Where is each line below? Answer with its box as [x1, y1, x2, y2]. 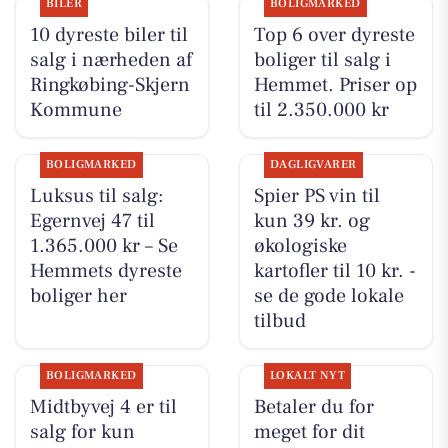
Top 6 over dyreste [253, 22, 415, 49]
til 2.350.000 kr [253, 97, 389, 124]
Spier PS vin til [253, 183, 380, 210]
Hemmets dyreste [29, 258, 182, 285]
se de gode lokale [253, 283, 404, 310]
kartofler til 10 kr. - [253, 258, 416, 285]
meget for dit [253, 419, 365, 446]
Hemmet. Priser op [253, 72, 417, 99]
